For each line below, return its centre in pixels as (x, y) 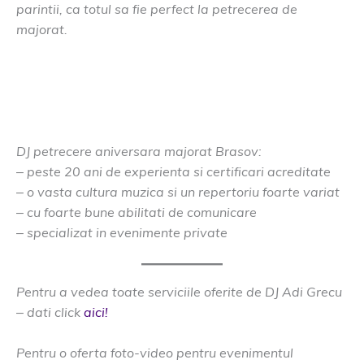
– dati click (50, 312)
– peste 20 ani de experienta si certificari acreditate (173, 172)
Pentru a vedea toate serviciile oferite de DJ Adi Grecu (179, 292)
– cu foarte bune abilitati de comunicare (136, 212)
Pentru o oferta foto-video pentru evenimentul (155, 352)
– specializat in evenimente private (122, 233)
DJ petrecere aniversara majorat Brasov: (139, 152)
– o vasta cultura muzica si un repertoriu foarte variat (178, 192)
